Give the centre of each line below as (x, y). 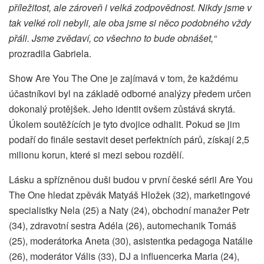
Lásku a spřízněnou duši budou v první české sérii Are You (131, 179)
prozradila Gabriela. (50, 53)
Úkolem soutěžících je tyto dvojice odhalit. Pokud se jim (124, 124)
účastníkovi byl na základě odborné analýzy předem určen (130, 93)
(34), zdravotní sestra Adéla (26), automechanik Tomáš (123, 225)
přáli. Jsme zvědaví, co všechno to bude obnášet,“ (113, 38)
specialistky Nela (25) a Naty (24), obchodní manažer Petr (129, 210)
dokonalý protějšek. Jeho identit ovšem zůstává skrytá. (122, 108)
